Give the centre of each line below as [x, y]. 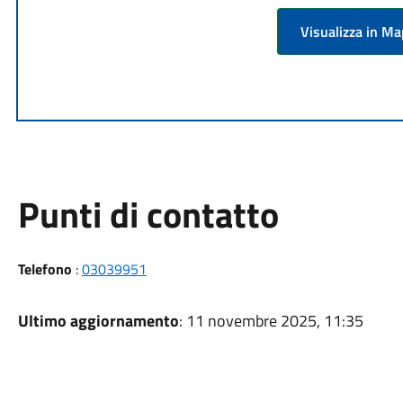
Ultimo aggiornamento [98, 320]
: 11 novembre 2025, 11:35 [271, 320]
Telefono [45, 269]
